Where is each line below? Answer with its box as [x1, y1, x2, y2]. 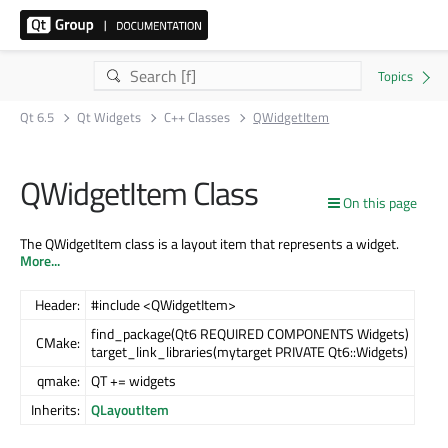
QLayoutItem [91, 398, 169, 420]
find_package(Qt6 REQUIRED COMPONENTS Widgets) [91, 322, 409, 344]
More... [20, 249, 60, 271]
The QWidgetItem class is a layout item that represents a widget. [20, 232, 399, 254]
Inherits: [31, 398, 80, 420]
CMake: [36, 331, 80, 353]
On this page [343, 192, 417, 213]
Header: [35, 293, 80, 315]
